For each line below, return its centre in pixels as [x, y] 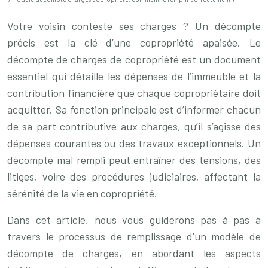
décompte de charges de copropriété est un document [134, 59]
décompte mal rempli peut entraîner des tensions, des [134, 160]
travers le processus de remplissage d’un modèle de [134, 236]
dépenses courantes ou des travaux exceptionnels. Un [134, 143]
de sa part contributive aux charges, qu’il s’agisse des [134, 126]
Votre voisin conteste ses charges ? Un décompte [134, 26]
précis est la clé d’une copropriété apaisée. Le [134, 42]
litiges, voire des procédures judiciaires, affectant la [134, 176]
